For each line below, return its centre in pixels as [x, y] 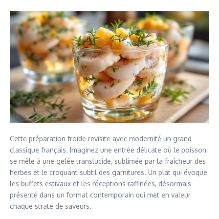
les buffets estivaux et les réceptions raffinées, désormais [100, 183]
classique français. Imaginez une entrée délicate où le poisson [108, 150]
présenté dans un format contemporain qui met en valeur [100, 195]
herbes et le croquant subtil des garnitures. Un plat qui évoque [109, 172]
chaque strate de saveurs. [51, 206]
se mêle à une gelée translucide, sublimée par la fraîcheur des [108, 161]
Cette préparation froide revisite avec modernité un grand [101, 138]
